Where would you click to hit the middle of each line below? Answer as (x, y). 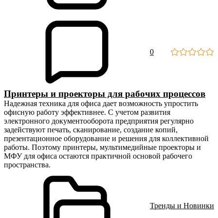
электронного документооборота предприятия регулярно (99, 121)
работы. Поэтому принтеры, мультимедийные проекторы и (102, 147)
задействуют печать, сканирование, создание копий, (91, 130)
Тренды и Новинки (182, 206)
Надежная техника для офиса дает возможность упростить (101, 103)
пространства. (27, 165)
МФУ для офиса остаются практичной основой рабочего (98, 156)
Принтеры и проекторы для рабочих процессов (105, 94)
